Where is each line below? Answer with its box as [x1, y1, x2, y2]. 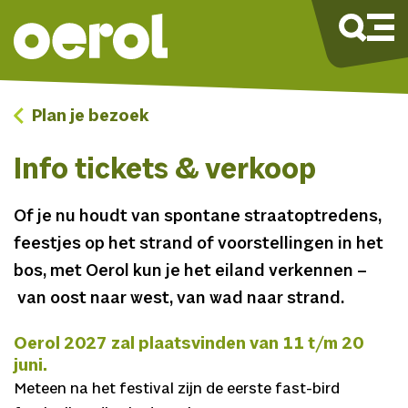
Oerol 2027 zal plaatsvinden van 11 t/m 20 [14, 334, 363, 353]
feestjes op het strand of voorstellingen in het [14, 235, 383, 253]
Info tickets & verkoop [14, 155, 316, 187]
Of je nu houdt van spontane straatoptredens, [14, 208, 382, 226]
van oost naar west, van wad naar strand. [14, 290, 344, 308]
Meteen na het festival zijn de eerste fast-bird [14, 380, 340, 398]
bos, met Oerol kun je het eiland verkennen [14, 262, 357, 280]
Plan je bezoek [28, 107, 148, 126]
